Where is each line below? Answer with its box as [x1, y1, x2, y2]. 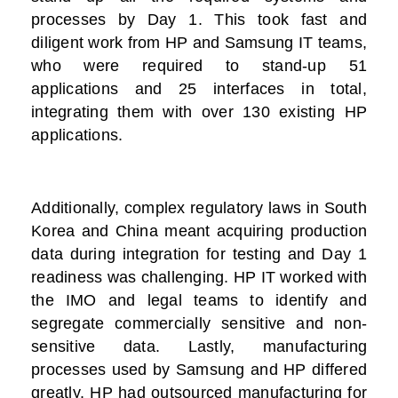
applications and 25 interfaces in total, [31, 80, 367, 99]
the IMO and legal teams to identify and [31, 291, 367, 310]
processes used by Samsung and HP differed [31, 361, 367, 379]
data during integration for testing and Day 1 [31, 245, 367, 264]
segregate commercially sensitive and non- [31, 314, 367, 333]
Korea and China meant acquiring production [31, 222, 367, 241]
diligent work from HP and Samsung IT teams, [31, 34, 367, 52]
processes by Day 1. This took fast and [31, 11, 367, 29]
